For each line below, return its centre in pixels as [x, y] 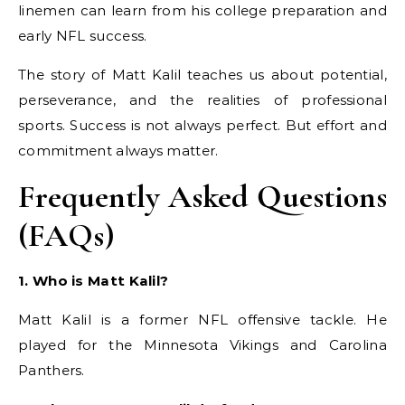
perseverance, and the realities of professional [202, 100]
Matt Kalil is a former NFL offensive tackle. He [202, 320]
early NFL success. [83, 36]
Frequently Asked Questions [202, 197]
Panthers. [52, 370]
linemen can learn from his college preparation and [202, 10]
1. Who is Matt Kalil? [94, 281]
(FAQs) [66, 235]
